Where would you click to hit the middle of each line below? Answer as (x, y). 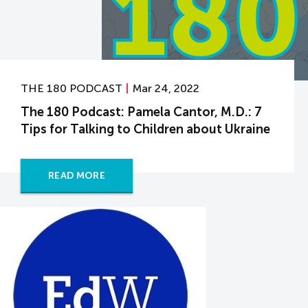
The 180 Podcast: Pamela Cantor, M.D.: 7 (141, 112)
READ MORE (77, 176)
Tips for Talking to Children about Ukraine (145, 129)
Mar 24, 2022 (166, 88)
